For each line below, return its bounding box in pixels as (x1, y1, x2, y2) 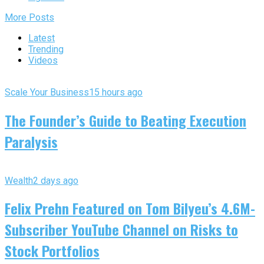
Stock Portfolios (5, 240, 100, 262)
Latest (28, 32, 55, 44)
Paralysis (5, 130, 58, 152)
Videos (28, 54, 58, 66)
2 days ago (33, 174, 78, 186)
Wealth (5, 174, 33, 186)
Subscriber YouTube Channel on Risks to (5, 219, 238, 240)
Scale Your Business (5, 86, 89, 98)
